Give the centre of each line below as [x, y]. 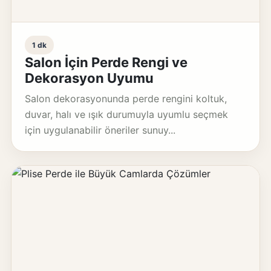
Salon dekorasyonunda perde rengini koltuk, [126, 99]
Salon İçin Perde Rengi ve [106, 62]
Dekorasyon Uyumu [89, 78]
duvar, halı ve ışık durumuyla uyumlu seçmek [126, 114]
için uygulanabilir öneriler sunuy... [100, 130]
